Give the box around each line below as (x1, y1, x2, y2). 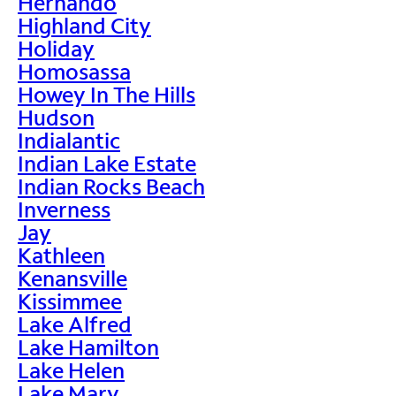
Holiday (18, 34, 95, 62)
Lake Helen (18, 355, 125, 384)
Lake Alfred (18, 309, 132, 338)
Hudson (18, 103, 95, 131)
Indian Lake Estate (18, 148, 196, 177)
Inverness (18, 194, 110, 223)
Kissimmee (18, 286, 122, 315)
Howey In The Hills (18, 80, 195, 108)
